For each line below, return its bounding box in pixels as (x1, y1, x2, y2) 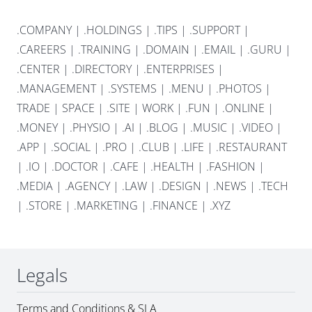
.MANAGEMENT (17, 81, 96, 97)
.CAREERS (17, 42, 66, 58)
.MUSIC (190, 120, 227, 136)
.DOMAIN (143, 42, 189, 58)
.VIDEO (239, 120, 273, 136)
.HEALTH (150, 159, 194, 175)
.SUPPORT (189, 22, 240, 38)
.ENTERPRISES (143, 61, 214, 77)
